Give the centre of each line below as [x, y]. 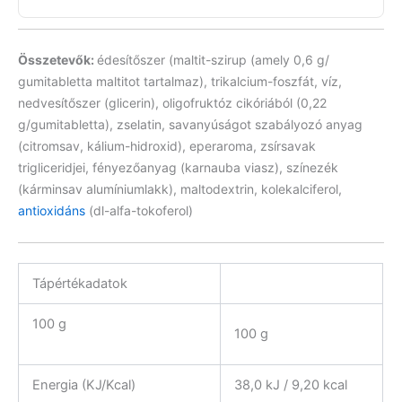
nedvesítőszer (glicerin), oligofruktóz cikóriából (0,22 [172, 102]
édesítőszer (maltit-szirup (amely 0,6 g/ [213, 59]
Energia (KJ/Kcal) [83, 385]
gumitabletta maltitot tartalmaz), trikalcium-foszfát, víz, [180, 81]
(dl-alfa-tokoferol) [139, 210]
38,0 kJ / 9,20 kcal [290, 385]
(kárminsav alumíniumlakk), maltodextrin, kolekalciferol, [180, 188]
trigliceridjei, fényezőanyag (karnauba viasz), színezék [178, 167]
